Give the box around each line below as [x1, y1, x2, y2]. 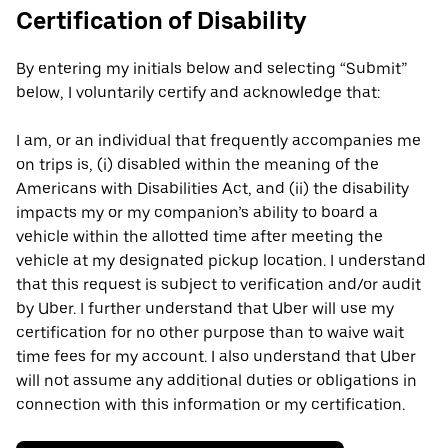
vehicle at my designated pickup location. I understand [16, 251, 426, 271]
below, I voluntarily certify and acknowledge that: [16, 83, 380, 103]
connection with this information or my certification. [16, 395, 405, 415]
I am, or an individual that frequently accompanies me [16, 131, 421, 151]
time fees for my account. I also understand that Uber [16, 347, 416, 367]
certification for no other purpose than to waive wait [16, 323, 404, 343]
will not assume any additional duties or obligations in [16, 371, 417, 391]
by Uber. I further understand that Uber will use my [16, 299, 394, 319]
